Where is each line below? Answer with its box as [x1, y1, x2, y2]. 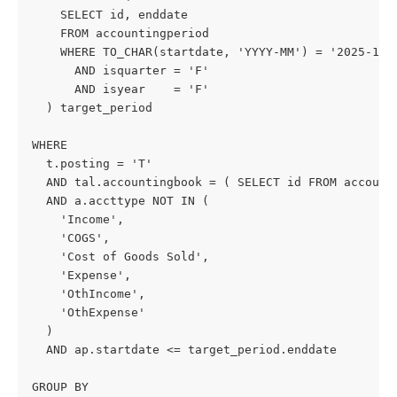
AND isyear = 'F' [32, 82, 209, 97]
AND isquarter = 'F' [32, 64, 209, 78]
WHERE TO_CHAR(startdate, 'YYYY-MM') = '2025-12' [32, 45, 393, 59]
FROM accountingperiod [32, 27, 209, 41]
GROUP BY [32, 380, 89, 394]
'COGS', [32, 231, 110, 245]
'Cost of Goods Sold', [32, 250, 209, 264]
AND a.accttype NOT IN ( [32, 194, 209, 208]
